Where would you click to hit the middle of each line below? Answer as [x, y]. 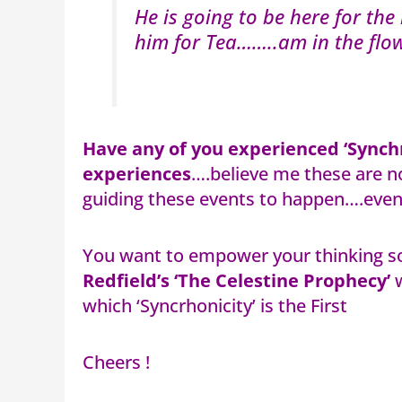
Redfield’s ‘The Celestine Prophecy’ [236, 280]
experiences [137, 173]
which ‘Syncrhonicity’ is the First [215, 305]
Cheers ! [127, 362]
